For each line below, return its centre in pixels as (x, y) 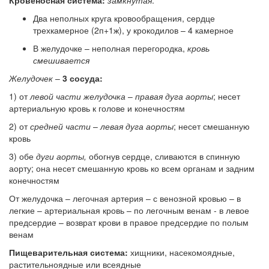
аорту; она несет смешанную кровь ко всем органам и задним (132, 168)
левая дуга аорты (137, 126)
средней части (60, 126)
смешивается (61, 60)
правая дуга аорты (174, 96)
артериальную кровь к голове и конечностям (97, 108)
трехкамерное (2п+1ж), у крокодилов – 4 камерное (133, 30)
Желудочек (32, 78)
